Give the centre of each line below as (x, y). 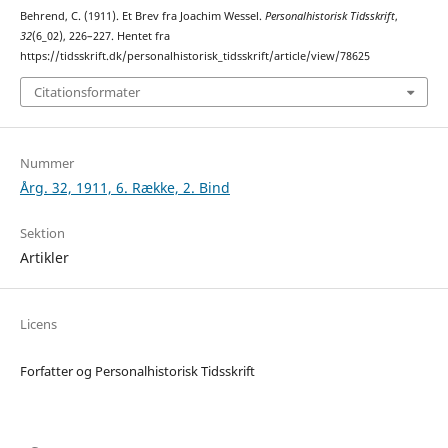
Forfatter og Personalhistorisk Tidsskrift (137, 370)
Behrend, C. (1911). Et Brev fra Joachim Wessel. (142, 16)
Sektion (42, 232)
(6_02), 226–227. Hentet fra (100, 36)
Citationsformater (86, 91)
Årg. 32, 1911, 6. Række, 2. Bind (124, 187)
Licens (38, 323)
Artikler (44, 257)
